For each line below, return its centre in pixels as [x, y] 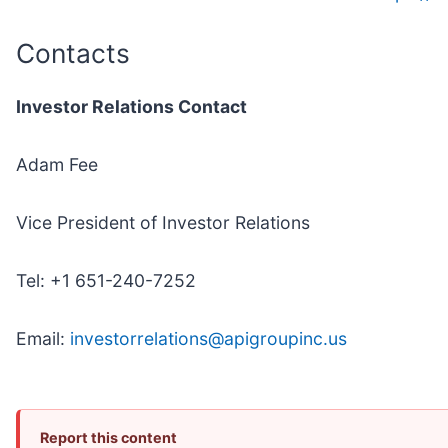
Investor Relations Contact [131, 107]
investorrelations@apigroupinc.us [208, 339]
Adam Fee [57, 165]
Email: [43, 339]
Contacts [73, 52]
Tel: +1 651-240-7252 [106, 281]
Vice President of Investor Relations [163, 223]
